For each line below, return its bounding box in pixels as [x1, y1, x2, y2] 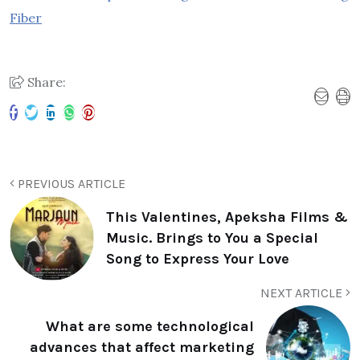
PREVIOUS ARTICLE [14, 175, 125, 191]
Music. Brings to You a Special [106, 229, 318, 247]
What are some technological [46, 317, 254, 335]
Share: [24, 73, 66, 90]
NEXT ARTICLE [260, 284, 346, 301]
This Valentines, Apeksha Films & [106, 208, 348, 226]
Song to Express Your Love [106, 250, 289, 268]
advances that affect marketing [30, 338, 254, 356]
